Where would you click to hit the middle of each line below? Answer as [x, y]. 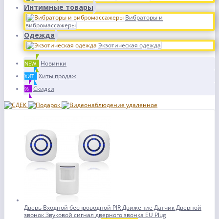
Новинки [54, 63]
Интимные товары [59, 7]
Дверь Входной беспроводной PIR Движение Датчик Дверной [113, 208]
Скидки [44, 89]
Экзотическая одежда [130, 45]
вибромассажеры [51, 25]
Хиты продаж [57, 76]
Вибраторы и [144, 17]
